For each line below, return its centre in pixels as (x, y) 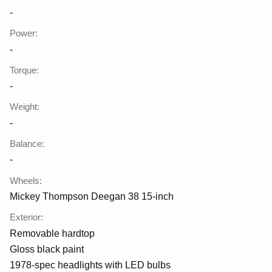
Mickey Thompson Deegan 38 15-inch (92, 196)
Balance (26, 144)
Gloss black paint (47, 249)
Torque (23, 70)
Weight (23, 107)
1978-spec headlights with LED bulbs (90, 265)
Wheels (25, 180)
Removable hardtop (52, 233)
